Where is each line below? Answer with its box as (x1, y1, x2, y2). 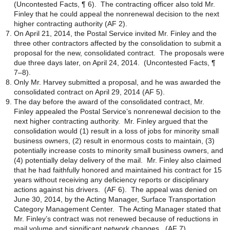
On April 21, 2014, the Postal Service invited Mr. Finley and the (14, 29, 217, 37)
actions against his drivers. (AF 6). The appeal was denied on (14, 185, 217, 194)
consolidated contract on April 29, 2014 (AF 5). (14, 88, 167, 96)
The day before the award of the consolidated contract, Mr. (14, 98, 204, 106)
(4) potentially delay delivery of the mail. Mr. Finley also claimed (14, 156, 221, 164)
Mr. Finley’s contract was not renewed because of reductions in (14, 215, 218, 223)
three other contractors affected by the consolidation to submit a (14, 39, 221, 47)
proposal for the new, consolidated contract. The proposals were (14, 49, 224, 57)
